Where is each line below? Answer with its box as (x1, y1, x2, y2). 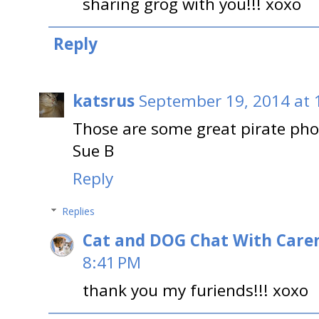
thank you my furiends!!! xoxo (83, 279, 308, 302)
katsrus (73, 90, 135, 113)
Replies (62, 204, 95, 219)
